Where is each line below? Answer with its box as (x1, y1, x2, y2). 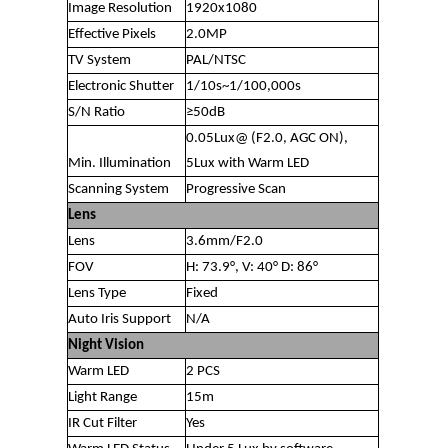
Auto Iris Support (68, 311, 172, 327)
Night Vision (68, 337, 145, 353)
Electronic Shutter (68, 78, 175, 94)
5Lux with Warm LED (186, 155, 310, 171)
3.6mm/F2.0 (186, 233, 264, 249)
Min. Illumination (68, 155, 172, 171)
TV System (68, 52, 132, 68)
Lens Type (68, 285, 127, 301)
